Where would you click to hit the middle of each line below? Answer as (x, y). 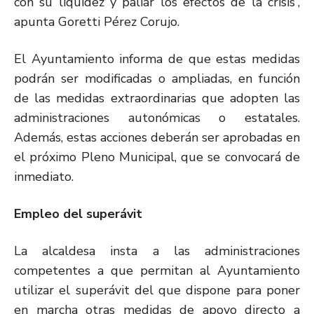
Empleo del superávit (78, 213)
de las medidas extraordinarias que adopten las (157, 98)
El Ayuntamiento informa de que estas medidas (157, 59)
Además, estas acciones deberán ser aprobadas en (157, 137)
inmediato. (44, 176)
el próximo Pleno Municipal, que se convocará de (157, 157)
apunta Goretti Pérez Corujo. (97, 21)
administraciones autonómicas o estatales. (157, 117)
